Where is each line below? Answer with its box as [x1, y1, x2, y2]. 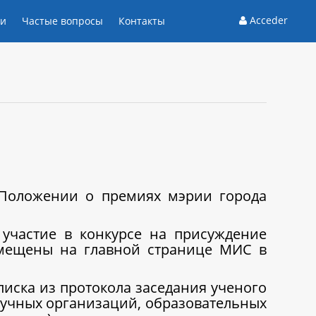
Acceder [249, 13, 288, 27]
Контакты [118, 13, 165, 28]
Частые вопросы [21, 13, 103, 28]
